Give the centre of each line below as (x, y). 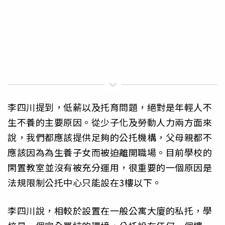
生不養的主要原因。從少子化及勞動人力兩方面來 (110, 122)
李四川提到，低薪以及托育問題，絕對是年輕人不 (110, 107)
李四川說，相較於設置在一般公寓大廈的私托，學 (110, 211)
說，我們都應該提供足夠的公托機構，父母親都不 (110, 137)
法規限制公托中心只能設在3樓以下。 (85, 182)
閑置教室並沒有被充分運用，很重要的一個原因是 (110, 167)
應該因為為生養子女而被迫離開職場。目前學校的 (110, 152)
